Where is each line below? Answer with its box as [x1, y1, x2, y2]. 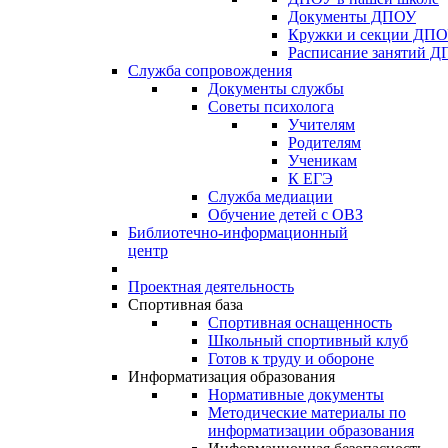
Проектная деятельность [128, 278, 294, 295]
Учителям [288, 116, 355, 133]
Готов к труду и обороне [208, 350, 374, 367]
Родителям [288, 134, 361, 151]
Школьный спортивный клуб [208, 332, 408, 349]
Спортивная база [128, 296, 243, 313]
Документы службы [208, 80, 344, 97]
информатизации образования [208, 422, 414, 439]
